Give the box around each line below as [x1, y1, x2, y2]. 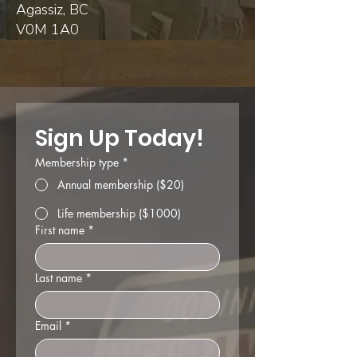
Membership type [35, 155, 119, 170]
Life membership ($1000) [57, 206, 181, 221]
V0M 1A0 [16, 20, 79, 39]
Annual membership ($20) [57, 177, 184, 192]
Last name [35, 270, 82, 285]
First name [35, 222, 84, 237]
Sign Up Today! [35, 123, 204, 154]
